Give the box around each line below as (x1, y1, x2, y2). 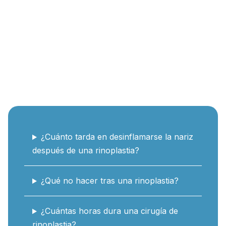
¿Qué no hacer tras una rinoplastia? (40, 176, 179, 186)
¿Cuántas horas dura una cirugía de (40, 206, 178, 216)
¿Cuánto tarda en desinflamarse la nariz (40, 132, 193, 142)
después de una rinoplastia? (32, 145, 139, 156)
